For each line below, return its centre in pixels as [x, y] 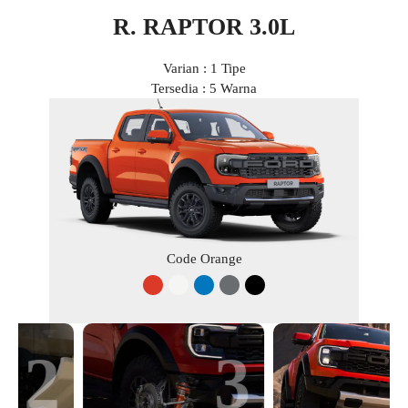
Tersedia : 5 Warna [204, 88]
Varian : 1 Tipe [204, 68]
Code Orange [204, 259]
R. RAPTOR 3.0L [204, 27]
